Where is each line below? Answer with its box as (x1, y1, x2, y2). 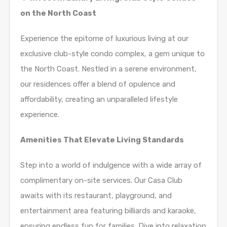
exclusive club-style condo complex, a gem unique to (20, 49, 205, 59)
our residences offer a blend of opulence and (20, 80, 175, 89)
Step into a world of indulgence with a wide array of (20, 161, 202, 170)
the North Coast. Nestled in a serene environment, (20, 64, 197, 74)
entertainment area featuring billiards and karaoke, (20, 206, 196, 216)
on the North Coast (20, 9, 96, 18)
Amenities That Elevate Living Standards (20, 135, 184, 145)
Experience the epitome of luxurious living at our (20, 34, 188, 44)
